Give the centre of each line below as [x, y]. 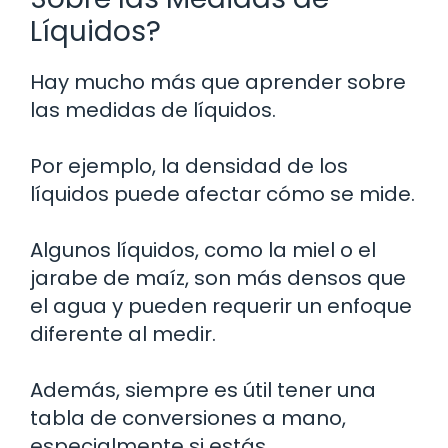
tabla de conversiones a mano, [188, 418]
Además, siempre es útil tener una [203, 390]
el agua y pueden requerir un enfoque [221, 306]
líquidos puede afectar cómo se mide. [222, 194]
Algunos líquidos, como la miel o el [203, 250]
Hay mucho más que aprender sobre [218, 82]
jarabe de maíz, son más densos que [218, 278]
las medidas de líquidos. [153, 110]
